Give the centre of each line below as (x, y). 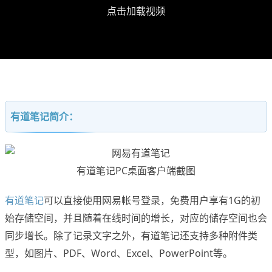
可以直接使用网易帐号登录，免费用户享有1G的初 (152, 201)
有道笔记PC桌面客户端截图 (136, 171)
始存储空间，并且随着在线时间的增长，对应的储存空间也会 (136, 218)
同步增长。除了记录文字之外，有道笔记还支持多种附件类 (131, 236)
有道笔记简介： (44, 117)
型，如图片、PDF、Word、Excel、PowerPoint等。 (119, 253)
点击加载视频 (136, 11)
